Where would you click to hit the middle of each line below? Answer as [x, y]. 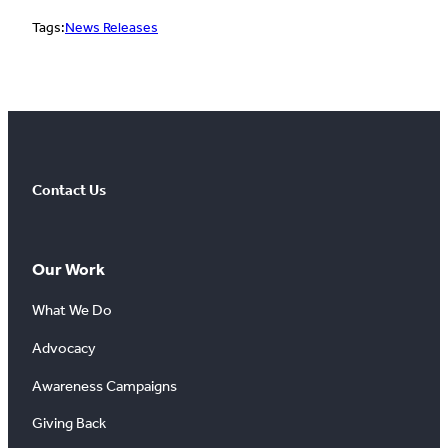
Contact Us [69, 189]
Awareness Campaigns [104, 385]
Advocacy [64, 348]
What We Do [72, 310]
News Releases [111, 28]
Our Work [68, 269]
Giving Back [69, 423]
